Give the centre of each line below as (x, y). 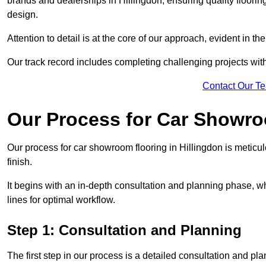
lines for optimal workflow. (61, 200)
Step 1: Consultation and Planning (124, 230)
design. (24, 15)
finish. (21, 162)
